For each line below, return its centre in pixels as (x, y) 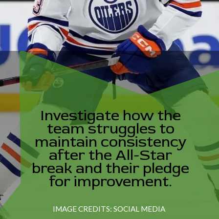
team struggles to (110, 129)
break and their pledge (111, 168)
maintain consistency (110, 142)
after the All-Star (111, 155)
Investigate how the (110, 116)
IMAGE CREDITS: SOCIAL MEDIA (109, 209)
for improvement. (110, 182)
